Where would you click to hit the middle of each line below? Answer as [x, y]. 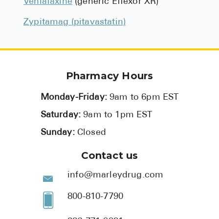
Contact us [109, 155]
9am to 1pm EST [118, 115]
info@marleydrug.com [116, 175]
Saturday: [62, 115]
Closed [91, 133]
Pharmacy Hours [109, 76]
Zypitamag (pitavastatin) [75, 22]
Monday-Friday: [75, 98]
